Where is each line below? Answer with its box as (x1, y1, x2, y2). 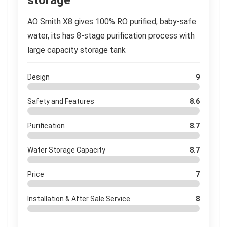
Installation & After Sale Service (27, 195, 130, 203)
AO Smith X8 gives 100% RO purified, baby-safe (27, 17, 196, 26)
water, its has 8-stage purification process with (27, 31, 195, 41)
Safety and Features (27, 97, 94, 105)
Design (27, 73, 50, 81)
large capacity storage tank (27, 45, 126, 55)
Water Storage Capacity (27, 146, 105, 154)
